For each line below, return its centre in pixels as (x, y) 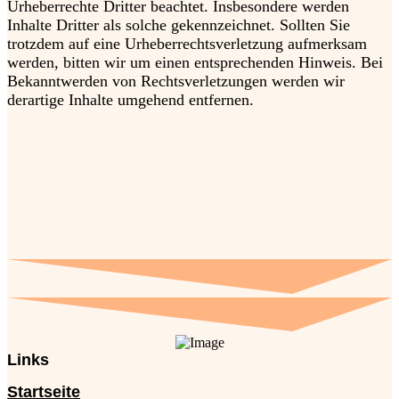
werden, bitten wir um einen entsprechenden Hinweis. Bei (195, 63)
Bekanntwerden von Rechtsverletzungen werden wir (176, 81)
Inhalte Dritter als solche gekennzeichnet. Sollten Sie (179, 25)
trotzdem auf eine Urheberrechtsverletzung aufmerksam (187, 44)
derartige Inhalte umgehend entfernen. (130, 100)
